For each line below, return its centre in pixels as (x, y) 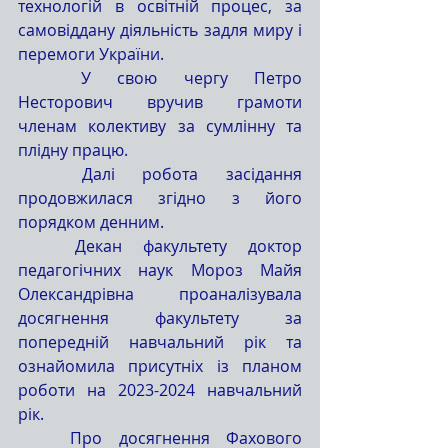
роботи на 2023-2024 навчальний (160, 390)
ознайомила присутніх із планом (160, 366)
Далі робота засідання (50, 174)
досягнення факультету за (160, 318)
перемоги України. (91, 54)
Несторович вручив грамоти (160, 102)
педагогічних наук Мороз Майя (160, 270)
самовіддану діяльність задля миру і (160, 30)
